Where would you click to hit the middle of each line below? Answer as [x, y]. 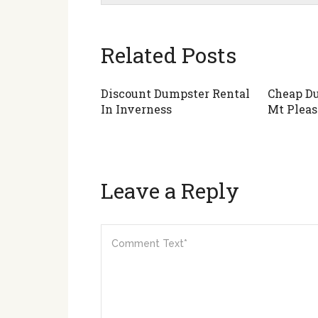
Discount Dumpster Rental [175, 93]
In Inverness [136, 109]
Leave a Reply [170, 191]
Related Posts [169, 55]
